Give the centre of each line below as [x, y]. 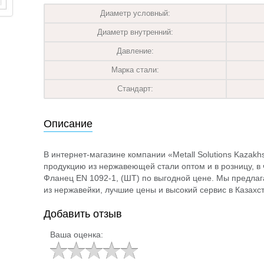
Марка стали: [135, 70]
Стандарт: [135, 89]
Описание [68, 124]
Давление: [135, 51]
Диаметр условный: [135, 13]
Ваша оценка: [76, 234]
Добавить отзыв [83, 214]
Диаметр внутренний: [135, 32]
